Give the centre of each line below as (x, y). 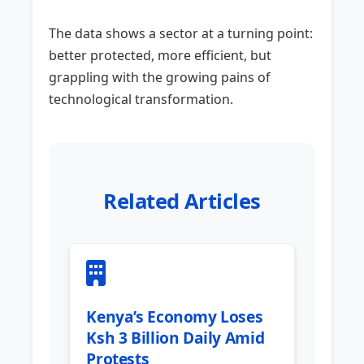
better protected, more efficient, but (160, 56)
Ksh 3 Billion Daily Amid (175, 338)
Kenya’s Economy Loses (175, 317)
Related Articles (182, 201)
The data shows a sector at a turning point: (181, 34)
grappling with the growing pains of (160, 78)
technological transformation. (141, 100)
